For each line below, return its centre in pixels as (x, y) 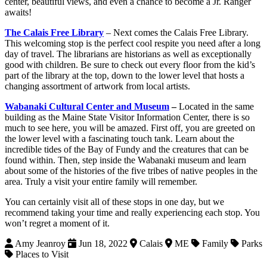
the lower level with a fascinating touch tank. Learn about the (119, 139)
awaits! (18, 13)
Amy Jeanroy (41, 244)
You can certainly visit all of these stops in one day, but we (114, 202)
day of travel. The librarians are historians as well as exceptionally (128, 54)
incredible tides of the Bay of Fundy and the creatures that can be (127, 150)
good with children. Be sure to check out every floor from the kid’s (130, 65)
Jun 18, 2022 (103, 244)
